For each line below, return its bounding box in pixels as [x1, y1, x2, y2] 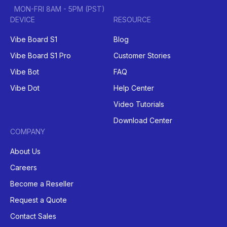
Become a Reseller [10, 179, 73, 188]
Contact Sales [10, 211, 56, 220]
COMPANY [10, 127, 45, 136]
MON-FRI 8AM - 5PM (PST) [14, 4, 105, 13]
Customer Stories [113, 51, 171, 60]
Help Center [113, 83, 154, 92]
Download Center [113, 116, 172, 125]
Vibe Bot [10, 67, 39, 76]
